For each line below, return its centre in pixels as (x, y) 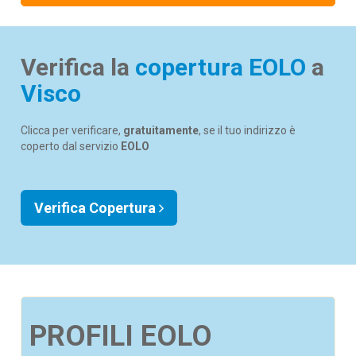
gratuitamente (161, 130)
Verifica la (78, 67)
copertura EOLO (221, 67)
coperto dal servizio (71, 146)
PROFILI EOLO (121, 336)
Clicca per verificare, (72, 130)
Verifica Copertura (97, 208)
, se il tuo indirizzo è (248, 130)
